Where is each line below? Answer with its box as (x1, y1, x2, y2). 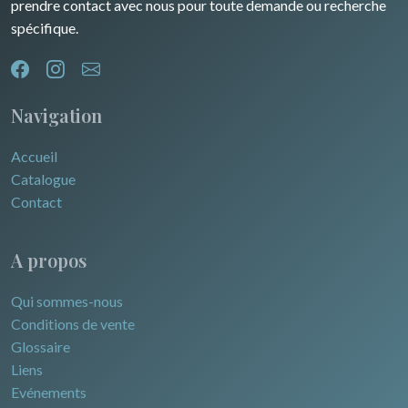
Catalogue (11, 170, 76, 189)
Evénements (11, 383, 87, 402)
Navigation (11, 103, 102, 128)
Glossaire (11, 338, 70, 356)
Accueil (11, 148, 57, 166)
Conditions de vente (11, 315, 135, 333)
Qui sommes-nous (11, 292, 123, 311)
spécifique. (11, 19, 78, 37)
